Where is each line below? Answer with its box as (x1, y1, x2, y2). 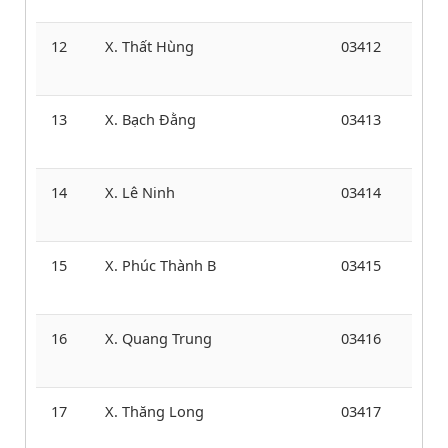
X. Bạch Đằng (105, 108, 196, 129)
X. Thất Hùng (105, 35, 194, 56)
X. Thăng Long (105, 400, 204, 421)
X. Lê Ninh (105, 181, 175, 202)
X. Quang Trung (105, 327, 212, 348)
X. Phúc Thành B (105, 254, 216, 275)
